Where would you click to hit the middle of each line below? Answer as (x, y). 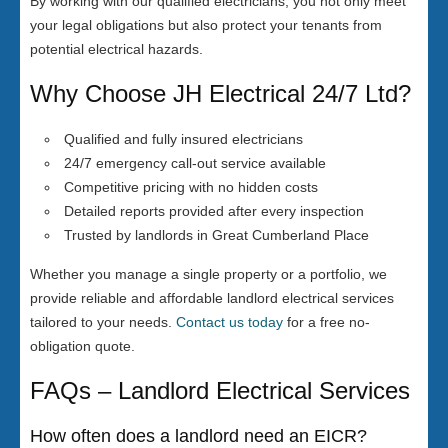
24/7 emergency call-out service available (193, 163)
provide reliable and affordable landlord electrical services (212, 298)
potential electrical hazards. (116, 49)
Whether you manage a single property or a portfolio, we (208, 274)
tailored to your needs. (103, 322)
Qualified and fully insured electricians (181, 139)
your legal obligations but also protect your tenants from (206, 25)
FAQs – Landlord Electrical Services (220, 391)
